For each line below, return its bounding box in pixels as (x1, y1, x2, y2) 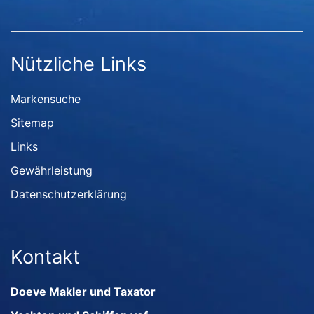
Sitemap (11, 116, 54, 130)
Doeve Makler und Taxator (11, 285, 156, 299)
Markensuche (11, 92, 81, 106)
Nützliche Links (11, 53, 146, 76)
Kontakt (11, 245, 80, 268)
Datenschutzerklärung (11, 187, 127, 201)
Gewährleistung (11, 163, 93, 177)
